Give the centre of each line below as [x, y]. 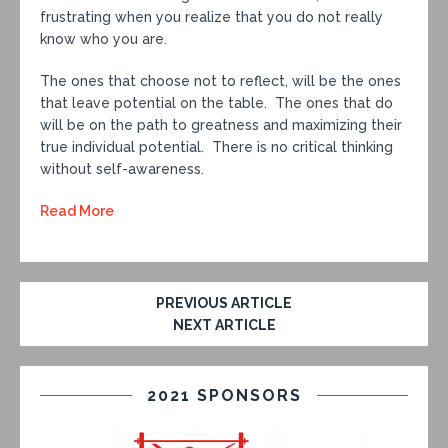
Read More [77, 210]
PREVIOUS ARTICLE [224, 302]
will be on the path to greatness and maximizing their [221, 124]
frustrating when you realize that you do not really [211, 16]
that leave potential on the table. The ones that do [216, 102]
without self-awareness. [122, 168]
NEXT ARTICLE [224, 324]
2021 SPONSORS [224, 395]
